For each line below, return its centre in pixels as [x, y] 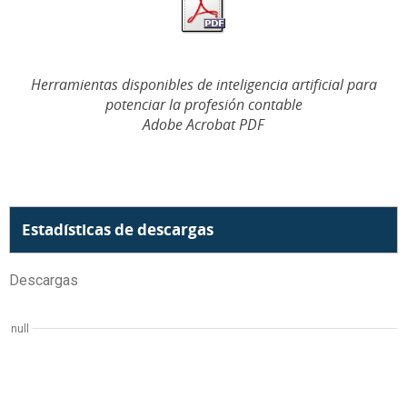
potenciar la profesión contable [203, 104]
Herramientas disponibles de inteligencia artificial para [203, 84]
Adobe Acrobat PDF [203, 124]
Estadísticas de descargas [118, 229]
